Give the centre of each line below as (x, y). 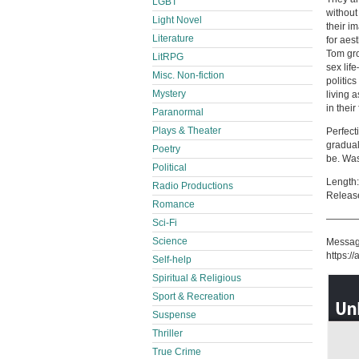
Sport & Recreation (194, 296)
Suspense (174, 315)
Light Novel (177, 20)
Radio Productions (193, 186)
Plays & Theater (187, 131)
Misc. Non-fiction (188, 75)
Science (170, 241)
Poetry (166, 149)
